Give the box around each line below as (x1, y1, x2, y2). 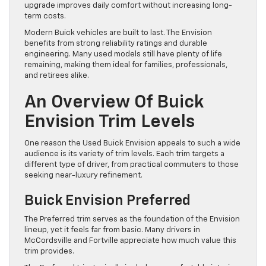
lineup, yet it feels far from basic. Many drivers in (24, 226, 200, 234)
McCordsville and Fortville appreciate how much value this (24, 236, 236, 245)
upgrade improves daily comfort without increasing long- (24, 1, 232, 9)
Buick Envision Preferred (24, 193, 191, 208)
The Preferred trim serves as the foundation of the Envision (24, 215, 240, 223)
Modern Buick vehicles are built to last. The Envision (24, 28, 212, 37)
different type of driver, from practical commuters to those (24, 160, 239, 169)
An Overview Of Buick (24, 93, 204, 112)
